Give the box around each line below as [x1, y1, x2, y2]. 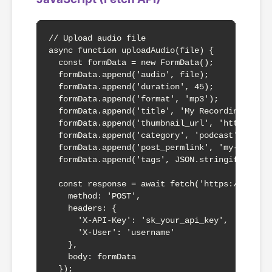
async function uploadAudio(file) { [49, 46, 214, 55]
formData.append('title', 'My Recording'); [49, 106, 257, 116]
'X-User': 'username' [49, 228, 175, 237]
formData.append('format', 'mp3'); [49, 94, 219, 104]
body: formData [49, 252, 136, 262]
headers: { [49, 203, 117, 213]
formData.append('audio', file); [49, 70, 209, 80]
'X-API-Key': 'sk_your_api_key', [49, 216, 228, 225]
